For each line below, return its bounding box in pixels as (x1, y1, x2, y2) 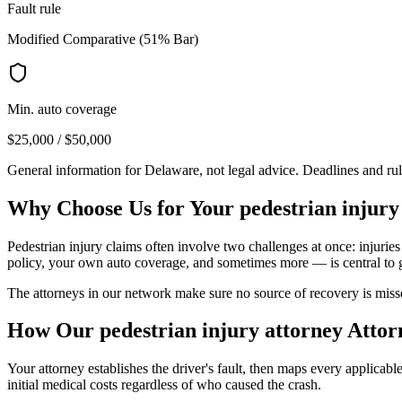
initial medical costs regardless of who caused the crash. (7, 377, 321, 393)
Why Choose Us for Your (7, 196, 240, 220)
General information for (7, 162, 144, 178)
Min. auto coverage (7, 100, 117, 117)
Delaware (144, 162, 199, 178)
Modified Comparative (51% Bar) (7, 31, 198, 47)
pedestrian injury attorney (100, 319, 343, 343)
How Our (7, 319, 100, 343)
